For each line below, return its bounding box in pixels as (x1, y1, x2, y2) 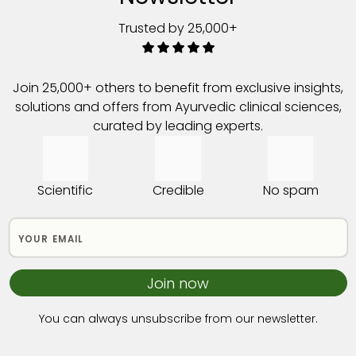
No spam (262, 181, 319, 199)
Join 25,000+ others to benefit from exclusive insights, (13, 78, 343, 97)
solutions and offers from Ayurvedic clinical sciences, (14, 97, 342, 116)
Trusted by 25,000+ (118, 18, 238, 37)
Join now (147, 273, 209, 293)
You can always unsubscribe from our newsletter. (38, 311, 318, 327)
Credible (152, 181, 204, 199)
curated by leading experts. (93, 116, 263, 135)
